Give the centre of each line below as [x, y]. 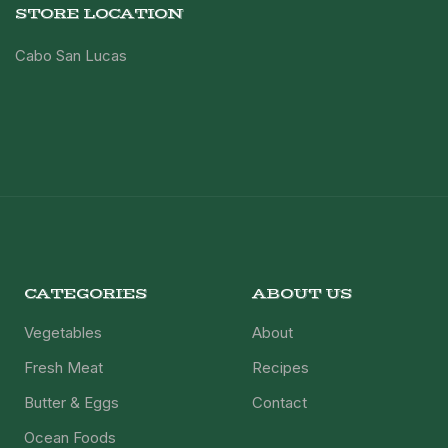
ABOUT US [302, 294]
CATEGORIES [85, 294]
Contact [280, 403]
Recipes [281, 368]
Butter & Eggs [71, 403]
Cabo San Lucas [71, 56]
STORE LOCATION [99, 14]
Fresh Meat [63, 368]
